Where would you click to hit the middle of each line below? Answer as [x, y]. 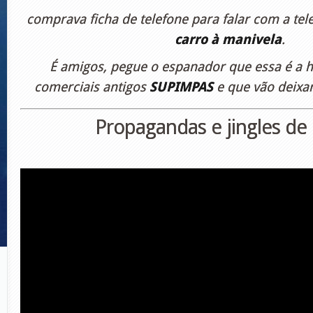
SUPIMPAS [181, 87]
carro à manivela [228, 39]
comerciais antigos [92, 87]
